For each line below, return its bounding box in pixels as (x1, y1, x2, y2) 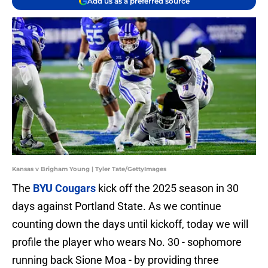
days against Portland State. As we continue (12, 200, 221, 213)
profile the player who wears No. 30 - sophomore (12, 236, 242, 249)
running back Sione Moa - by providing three (12, 254, 219, 267)
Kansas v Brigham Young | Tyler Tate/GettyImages (12, 165, 166, 173)
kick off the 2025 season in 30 (96, 182, 239, 195)
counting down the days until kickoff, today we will (12, 218, 248, 231)
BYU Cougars (33, 182, 96, 195)
